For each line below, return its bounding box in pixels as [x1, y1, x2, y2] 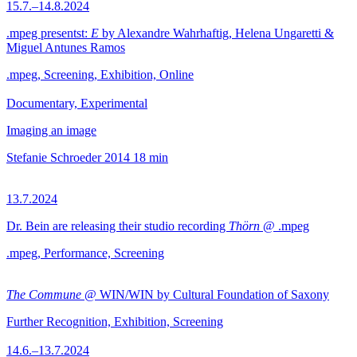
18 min [133, 151, 168, 164]
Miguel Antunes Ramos [6, 41, 125, 54]
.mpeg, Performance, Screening [6, 246, 164, 260]
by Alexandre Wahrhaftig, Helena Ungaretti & [99, 26, 334, 40]
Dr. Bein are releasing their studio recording [6, 219, 229, 233]
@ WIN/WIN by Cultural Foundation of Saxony [81, 288, 329, 301]
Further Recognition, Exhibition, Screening [6, 315, 223, 328]
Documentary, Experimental [6, 96, 147, 110]
